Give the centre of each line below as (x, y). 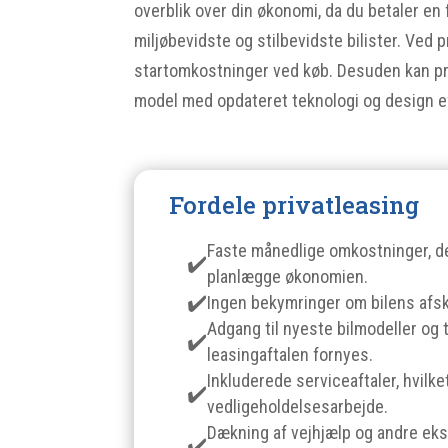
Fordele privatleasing (294, 204)
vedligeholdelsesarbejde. (298, 406)
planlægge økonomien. (288, 276)
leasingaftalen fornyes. (290, 354)
